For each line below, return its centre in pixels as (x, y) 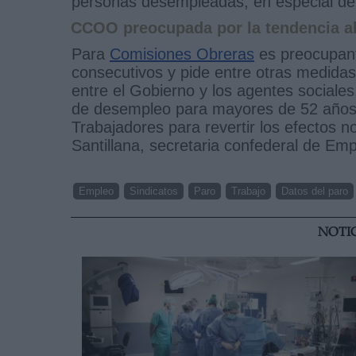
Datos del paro (315, 191)
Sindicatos (154, 191)
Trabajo (248, 191)
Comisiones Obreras (182, 54)
